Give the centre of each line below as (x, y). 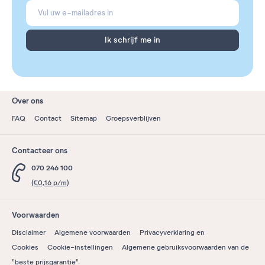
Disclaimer (29, 232)
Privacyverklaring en (172, 232)
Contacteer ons (40, 150)
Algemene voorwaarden (93, 232)
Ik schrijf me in (132, 40)
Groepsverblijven (133, 118)
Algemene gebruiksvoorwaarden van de (185, 247)
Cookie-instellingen (80, 247)
